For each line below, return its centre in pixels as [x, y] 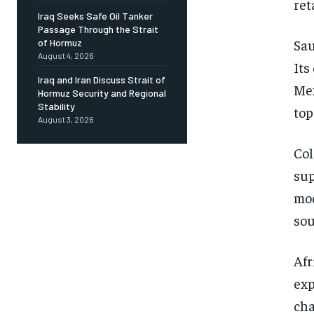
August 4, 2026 [66, 56]
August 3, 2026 [66, 120]
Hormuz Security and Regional [102, 93]
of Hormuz [60, 43]
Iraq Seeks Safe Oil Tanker [95, 16]
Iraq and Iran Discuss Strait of [102, 80]
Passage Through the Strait [98, 29]
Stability [56, 107]
